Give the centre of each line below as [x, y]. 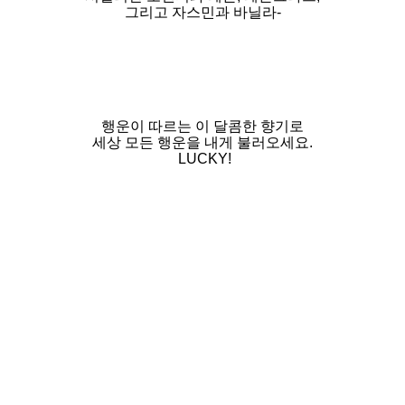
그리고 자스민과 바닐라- [202, 12]
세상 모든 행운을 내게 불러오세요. [202, 142]
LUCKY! [202, 158]
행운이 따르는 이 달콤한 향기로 [202, 126]
